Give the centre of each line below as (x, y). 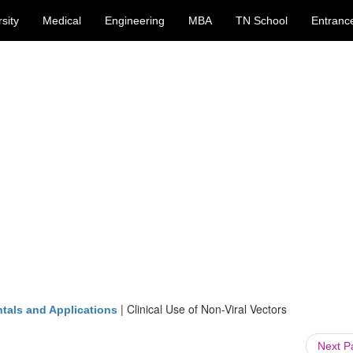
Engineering (135, 20)
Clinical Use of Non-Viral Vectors (207, 309)
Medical (62, 20)
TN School (262, 20)
